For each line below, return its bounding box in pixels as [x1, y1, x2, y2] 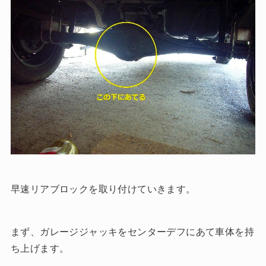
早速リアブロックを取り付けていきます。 [10, 184, 196, 195]
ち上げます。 [10, 243, 69, 254]
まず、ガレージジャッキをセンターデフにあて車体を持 [10, 227, 254, 237]
